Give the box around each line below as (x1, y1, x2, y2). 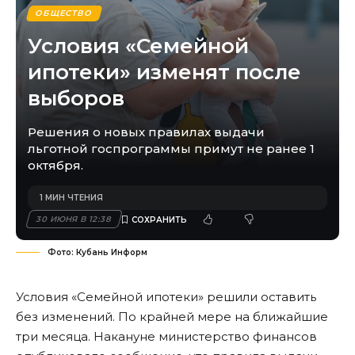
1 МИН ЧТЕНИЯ (40, 193, 103, 204)
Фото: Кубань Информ (48, 247, 147, 258)
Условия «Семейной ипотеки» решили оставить (16, 289, 316, 305)
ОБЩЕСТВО (34, 8, 94, 19)
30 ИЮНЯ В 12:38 (35, 214, 113, 225)
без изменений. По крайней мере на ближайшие (16, 309, 328, 325)
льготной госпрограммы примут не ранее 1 (28, 141, 315, 157)
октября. (28, 158, 83, 174)
